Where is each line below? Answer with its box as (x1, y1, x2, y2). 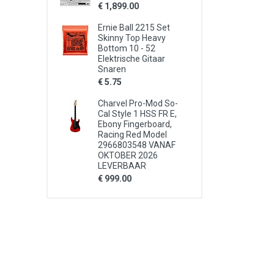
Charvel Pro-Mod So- (98, 98, 178, 108)
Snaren (98, 64, 126, 74)
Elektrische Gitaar (98, 54, 165, 64)
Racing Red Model (98, 130, 167, 139)
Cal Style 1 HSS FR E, (98, 109, 177, 119)
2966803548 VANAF (98, 140, 176, 150)
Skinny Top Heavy (98, 33, 166, 43)
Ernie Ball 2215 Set (98, 23, 170, 32)
